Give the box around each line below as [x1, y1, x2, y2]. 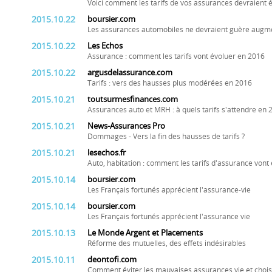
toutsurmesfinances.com [87, 95, 178, 104]
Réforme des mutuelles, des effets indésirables [87, 239, 246, 248]
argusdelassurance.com [87, 68, 172, 77]
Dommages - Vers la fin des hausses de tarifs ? [87, 132, 245, 141]
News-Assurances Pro [87, 121, 165, 131]
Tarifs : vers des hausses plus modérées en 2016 [87, 79, 252, 87]
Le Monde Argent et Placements [87, 228, 203, 237]
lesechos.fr [87, 148, 126, 157]
